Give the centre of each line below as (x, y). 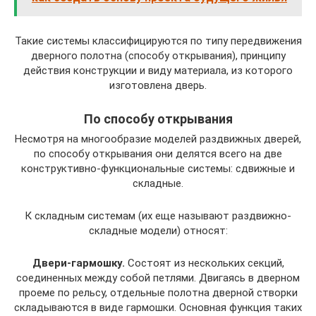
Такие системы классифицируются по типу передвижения (158, 41)
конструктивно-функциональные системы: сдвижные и (158, 169)
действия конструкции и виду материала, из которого (158, 71)
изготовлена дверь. (158, 85)
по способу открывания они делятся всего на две (158, 154)
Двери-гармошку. (78, 263)
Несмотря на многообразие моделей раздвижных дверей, (158, 139)
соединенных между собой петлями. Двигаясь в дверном (158, 278)
